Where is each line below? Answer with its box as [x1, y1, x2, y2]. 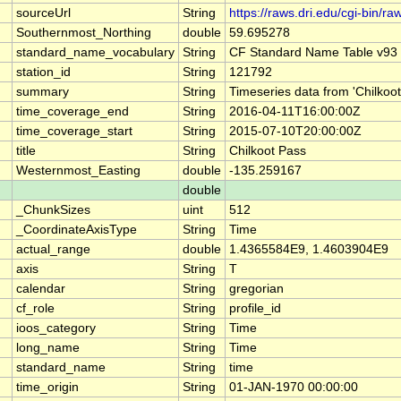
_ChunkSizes [16, 203, 90, 218]
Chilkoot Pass [229, 144, 306, 158]
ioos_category [16, 321, 96, 336]
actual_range [16, 243, 90, 257]
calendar [16, 282, 65, 296]
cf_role [16, 302, 55, 316]
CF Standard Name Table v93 [229, 46, 397, 60]
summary [16, 85, 69, 99]
